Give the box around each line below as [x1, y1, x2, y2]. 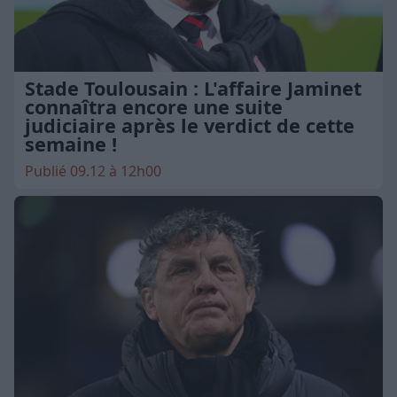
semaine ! [25, 130, 117, 157]
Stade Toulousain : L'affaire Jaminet [25, 74, 362, 101]
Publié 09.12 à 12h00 [25, 160, 161, 181]
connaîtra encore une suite [25, 93, 283, 120]
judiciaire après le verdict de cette [25, 112, 354, 138]
